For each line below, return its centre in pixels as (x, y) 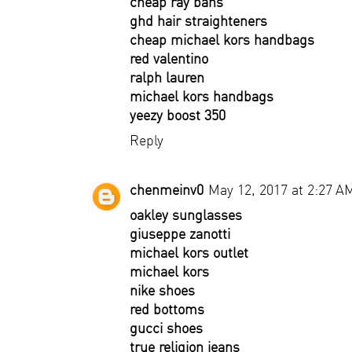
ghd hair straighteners (198, 21)
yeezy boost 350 (178, 115)
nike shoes (162, 290)
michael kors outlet (189, 253)
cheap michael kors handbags (222, 40)
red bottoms (167, 309)
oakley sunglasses (186, 215)
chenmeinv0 (167, 190)
